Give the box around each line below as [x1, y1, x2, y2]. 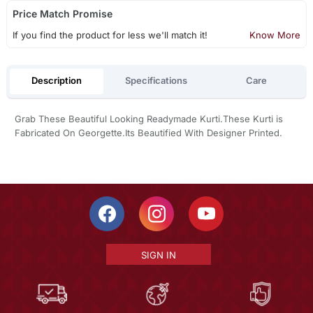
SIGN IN [140, 249, 176, 261]
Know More [249, 29, 301, 41]
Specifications [125, 75, 188, 87]
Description [31, 75, 82, 87]
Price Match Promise [12, 7, 112, 20]
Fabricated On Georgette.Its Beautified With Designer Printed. [14, 126, 282, 138]
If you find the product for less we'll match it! [12, 29, 208, 41]
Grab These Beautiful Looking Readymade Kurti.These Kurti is [14, 112, 283, 124]
